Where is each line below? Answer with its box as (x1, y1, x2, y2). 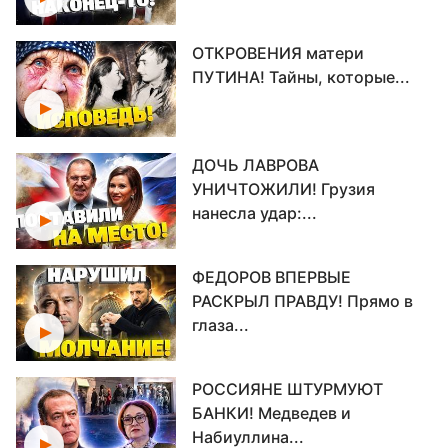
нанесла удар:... (192, 203, 317, 223)
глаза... (192, 315, 249, 335)
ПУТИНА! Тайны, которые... (192, 67, 410, 87)
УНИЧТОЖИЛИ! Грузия (192, 179, 375, 199)
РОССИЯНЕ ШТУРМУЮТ (192, 379, 383, 399)
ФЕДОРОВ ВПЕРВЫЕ (192, 267, 351, 287)
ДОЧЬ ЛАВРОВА (192, 155, 319, 175)
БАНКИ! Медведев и (192, 403, 351, 423)
